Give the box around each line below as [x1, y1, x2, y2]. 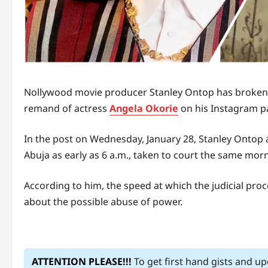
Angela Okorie [109, 102, 178, 115]
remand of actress [24, 102, 109, 115]
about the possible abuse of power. [24, 195, 182, 209]
